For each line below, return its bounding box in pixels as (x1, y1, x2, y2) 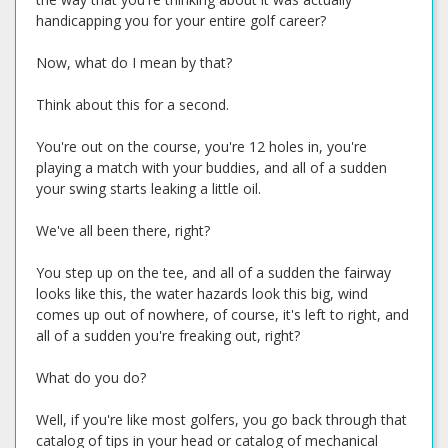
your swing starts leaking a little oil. (36, 179, 261, 198)
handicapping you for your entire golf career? (36, 11, 326, 30)
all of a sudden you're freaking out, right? (36, 326, 300, 345)
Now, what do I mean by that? (36, 53, 232, 72)
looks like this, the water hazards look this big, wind (36, 284, 368, 303)
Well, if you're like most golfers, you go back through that (36, 410, 407, 429)
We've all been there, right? (36, 221, 210, 240)
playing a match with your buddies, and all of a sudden (36, 158, 387, 177)
